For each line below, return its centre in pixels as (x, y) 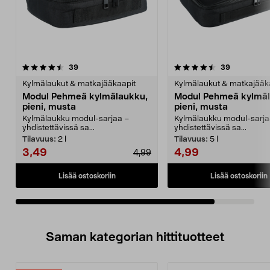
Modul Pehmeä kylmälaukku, (85, 97)
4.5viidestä (72, 67)
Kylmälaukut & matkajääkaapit (79, 84)
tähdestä (128, 75)
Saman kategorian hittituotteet (135, 237)
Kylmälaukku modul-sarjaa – (76, 119)
